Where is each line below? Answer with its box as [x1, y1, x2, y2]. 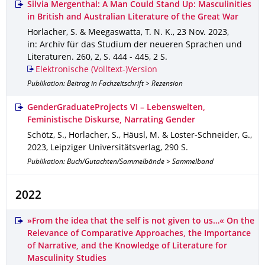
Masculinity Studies [27, 255, 106, 263]
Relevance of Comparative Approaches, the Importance [27, 230, 251, 238]
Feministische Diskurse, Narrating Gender [27, 117, 195, 124]
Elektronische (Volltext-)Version [35, 66, 158, 74]
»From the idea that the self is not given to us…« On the [27, 218, 254, 225]
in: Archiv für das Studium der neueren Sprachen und [27, 41, 242, 49]
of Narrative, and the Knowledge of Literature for [27, 243, 227, 250]
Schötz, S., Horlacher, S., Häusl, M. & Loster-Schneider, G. [27, 132, 250, 140]
